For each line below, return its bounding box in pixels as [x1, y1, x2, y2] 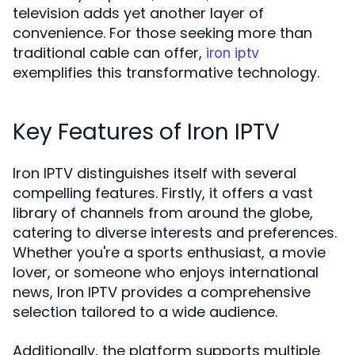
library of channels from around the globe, [13, 203, 313, 223]
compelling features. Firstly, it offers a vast [13, 183, 313, 203]
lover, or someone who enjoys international [13, 262, 319, 282]
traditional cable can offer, [13, 43, 206, 63]
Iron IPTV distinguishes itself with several [13, 163, 296, 183]
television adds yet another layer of [13, 3, 264, 23]
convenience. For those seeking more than [13, 23, 312, 43]
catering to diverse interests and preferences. [13, 223, 337, 242]
